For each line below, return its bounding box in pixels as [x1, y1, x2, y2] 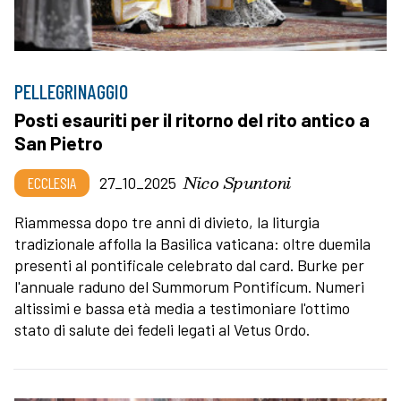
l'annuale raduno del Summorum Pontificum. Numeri [14, 276, 364, 296]
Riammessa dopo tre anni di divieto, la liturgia [14, 211, 320, 232]
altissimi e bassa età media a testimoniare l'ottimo [14, 297, 350, 318]
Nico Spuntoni [183, 168, 291, 195]
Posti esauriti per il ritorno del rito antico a [14, 107, 370, 131]
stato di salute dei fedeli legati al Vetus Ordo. [14, 319, 310, 339]
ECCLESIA [28, 172, 76, 192]
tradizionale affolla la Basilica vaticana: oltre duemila [14, 233, 371, 253]
